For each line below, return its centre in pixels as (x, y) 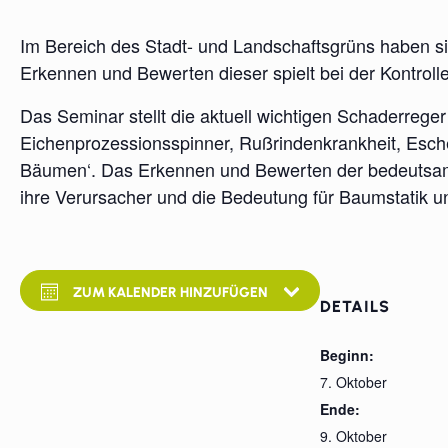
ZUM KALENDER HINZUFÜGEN (170, 292)
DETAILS (355, 306)
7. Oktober (353, 382)
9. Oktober (353, 436)
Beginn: (347, 355)
